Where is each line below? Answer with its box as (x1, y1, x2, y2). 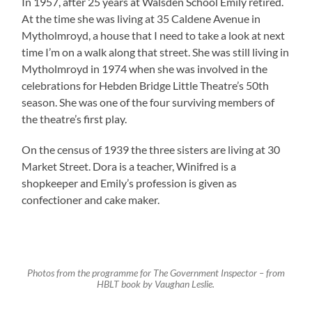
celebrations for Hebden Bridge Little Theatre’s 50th (22, 78, 270, 92)
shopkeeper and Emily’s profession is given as (22, 175, 237, 189)
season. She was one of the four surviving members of (22, 95, 275, 109)
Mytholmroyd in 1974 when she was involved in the (22, 61, 268, 75)
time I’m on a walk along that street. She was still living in (22, 45, 290, 58)
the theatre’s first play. (22, 111, 130, 125)
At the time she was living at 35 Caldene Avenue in (22, 11, 261, 25)
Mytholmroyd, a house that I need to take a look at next (22, 28, 286, 42)
